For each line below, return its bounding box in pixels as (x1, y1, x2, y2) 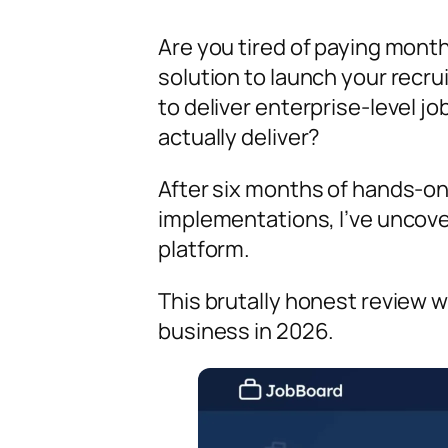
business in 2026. (158, 316, 335, 347)
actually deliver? (158, 122, 321, 153)
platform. (158, 234, 255, 265)
